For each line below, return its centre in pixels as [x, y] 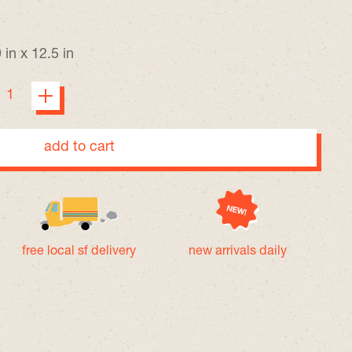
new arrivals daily [237, 251]
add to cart [79, 148]
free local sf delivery [79, 251]
